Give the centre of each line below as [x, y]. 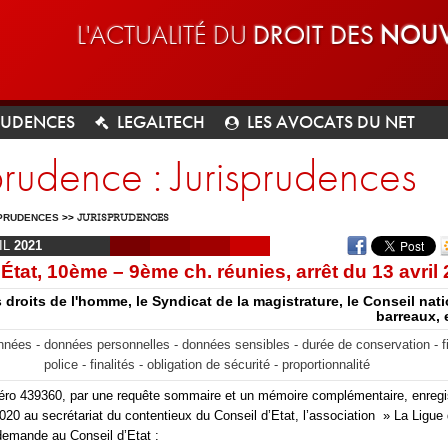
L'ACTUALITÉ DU [165, 34]
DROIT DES [316, 34]
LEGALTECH [161, 121]
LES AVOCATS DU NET [331, 121]
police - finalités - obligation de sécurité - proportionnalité [206, 364]
